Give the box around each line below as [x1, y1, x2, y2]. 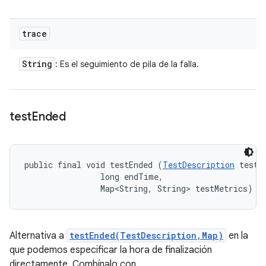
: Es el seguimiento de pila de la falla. [55, 59, 199, 69]
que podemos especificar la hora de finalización [9, 244, 212, 256]
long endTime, [24, 171, 168, 182]
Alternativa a [9, 230, 66, 242]
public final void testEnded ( [24, 159, 163, 170]
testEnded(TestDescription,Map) [69, 230, 223, 241]
